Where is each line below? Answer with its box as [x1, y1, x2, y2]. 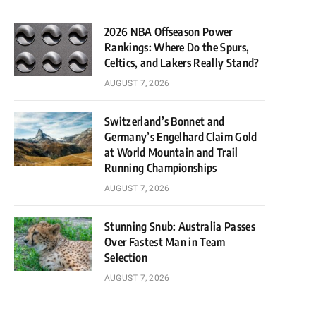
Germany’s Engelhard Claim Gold [104, 130, 257, 144]
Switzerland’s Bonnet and [104, 114, 225, 128]
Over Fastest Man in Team [104, 235, 226, 249]
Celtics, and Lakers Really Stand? [104, 56, 260, 70]
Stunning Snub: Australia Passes [104, 219, 255, 233]
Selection [104, 250, 147, 265]
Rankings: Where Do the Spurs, [104, 40, 250, 54]
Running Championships [104, 161, 217, 175]
